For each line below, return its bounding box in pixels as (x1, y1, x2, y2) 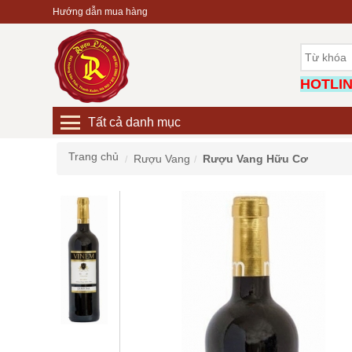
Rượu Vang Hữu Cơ (203, 152, 308, 165)
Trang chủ (68, 150, 119, 163)
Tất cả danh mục (88, 115, 181, 129)
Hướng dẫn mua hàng (53, 6, 148, 17)
